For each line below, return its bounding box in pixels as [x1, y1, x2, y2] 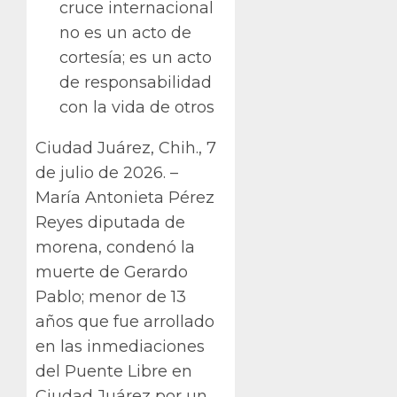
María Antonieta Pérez [35, 187, 214, 207]
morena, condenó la [35, 237, 195, 257]
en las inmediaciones [35, 336, 205, 356]
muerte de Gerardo [35, 261, 188, 282]
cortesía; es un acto [59, 47, 212, 67]
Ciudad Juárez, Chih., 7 [35, 137, 216, 158]
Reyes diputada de [35, 212, 185, 232]
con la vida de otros [59, 97, 214, 117]
